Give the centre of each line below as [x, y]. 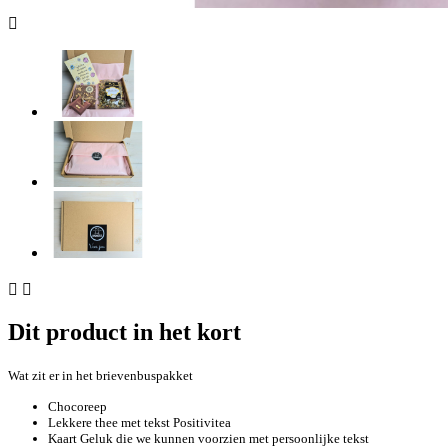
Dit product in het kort [124, 332]
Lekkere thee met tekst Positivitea [139, 423]
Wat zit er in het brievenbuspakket [100, 376]
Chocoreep [77, 407]
